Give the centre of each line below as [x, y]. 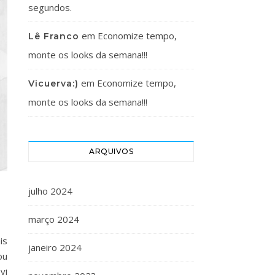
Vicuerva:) [53, 83]
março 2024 [54, 219]
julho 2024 [50, 191]
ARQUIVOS [111, 151]
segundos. [50, 7]
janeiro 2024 [55, 247]
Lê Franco [54, 36]
